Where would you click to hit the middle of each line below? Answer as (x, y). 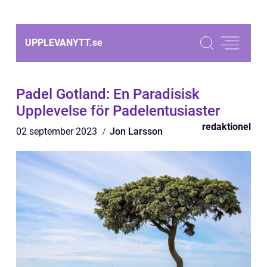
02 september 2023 (58, 131)
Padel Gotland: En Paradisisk (108, 94)
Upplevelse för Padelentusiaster (118, 111)
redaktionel (226, 127)
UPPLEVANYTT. (59, 43)
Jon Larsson (136, 131)
